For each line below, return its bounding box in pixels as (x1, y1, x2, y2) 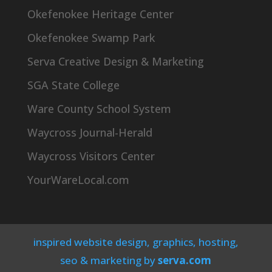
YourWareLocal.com (27, 172, 129, 187)
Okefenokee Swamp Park (27, 30, 155, 45)
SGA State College (27, 77, 120, 92)
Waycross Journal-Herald (27, 124, 152, 140)
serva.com (158, 253, 212, 267)
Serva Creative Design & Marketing (27, 53, 204, 69)
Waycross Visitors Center (27, 148, 155, 163)
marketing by (88, 253, 156, 267)
